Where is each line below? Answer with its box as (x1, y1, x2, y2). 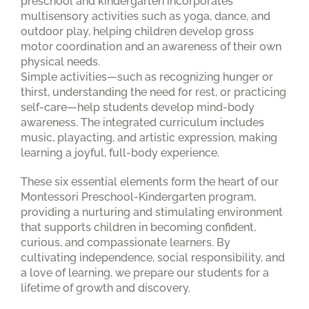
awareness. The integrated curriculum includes (21, 115, 264, 129)
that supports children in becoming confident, (21, 220, 256, 234)
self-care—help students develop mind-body (21, 100, 255, 114)
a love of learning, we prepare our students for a (21, 266, 269, 279)
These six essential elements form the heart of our (21, 175, 279, 188)
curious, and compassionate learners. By (21, 235, 230, 249)
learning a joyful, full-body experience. (21, 146, 219, 159)
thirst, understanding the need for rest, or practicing (21, 85, 286, 99)
